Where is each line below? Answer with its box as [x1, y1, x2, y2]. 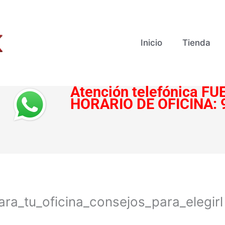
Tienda [182, 38, 211, 48]
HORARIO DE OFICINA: [70, 95, 220, 113]
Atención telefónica [70, 83, 198, 100]
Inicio [141, 38, 163, 48]
